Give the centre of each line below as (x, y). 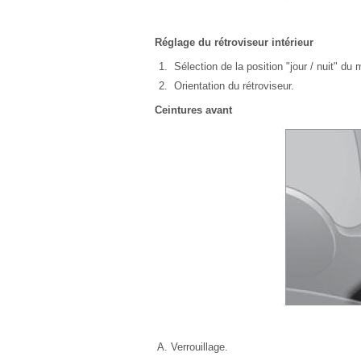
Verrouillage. (199, 347)
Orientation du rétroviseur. (232, 86)
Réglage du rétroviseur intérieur (234, 42)
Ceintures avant (193, 110)
